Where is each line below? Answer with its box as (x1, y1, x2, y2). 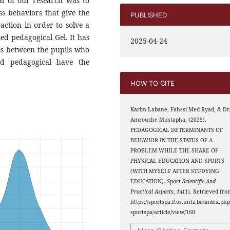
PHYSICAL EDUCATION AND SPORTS (130, 157, 225, 165)
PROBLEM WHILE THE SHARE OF (130, 147, 219, 155)
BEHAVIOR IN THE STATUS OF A (130, 137, 213, 144)
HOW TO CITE (130, 79, 175, 87)
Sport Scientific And (167, 178, 216, 185)
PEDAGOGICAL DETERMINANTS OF (130, 126, 223, 134)
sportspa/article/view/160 (130, 208, 196, 216)
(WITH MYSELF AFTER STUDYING (130, 167, 220, 175)
